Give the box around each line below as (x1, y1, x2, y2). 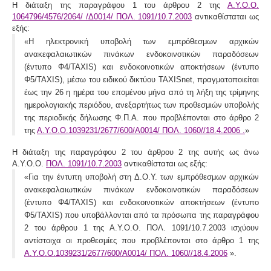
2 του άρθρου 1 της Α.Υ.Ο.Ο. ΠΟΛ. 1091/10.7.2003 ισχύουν (24, 223, 259, 232)
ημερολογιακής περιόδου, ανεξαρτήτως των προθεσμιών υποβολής (24, 100, 259, 109)
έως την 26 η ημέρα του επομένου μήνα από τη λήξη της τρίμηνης (24, 87, 259, 97)
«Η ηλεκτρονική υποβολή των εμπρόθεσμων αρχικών (24, 36, 259, 46)
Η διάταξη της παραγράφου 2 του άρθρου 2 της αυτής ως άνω (12, 147, 259, 157)
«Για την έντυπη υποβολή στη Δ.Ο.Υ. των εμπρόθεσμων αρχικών (24, 172, 259, 181)
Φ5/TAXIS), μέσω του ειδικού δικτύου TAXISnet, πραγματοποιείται (24, 74, 259, 84)
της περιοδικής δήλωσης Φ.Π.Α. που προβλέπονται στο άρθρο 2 (24, 113, 259, 122)
